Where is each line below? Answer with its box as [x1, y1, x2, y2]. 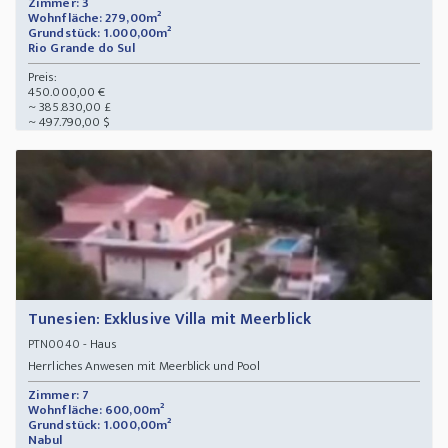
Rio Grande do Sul [28, 37, 138, 60]
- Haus [79, 333, 123, 356]
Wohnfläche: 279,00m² [28, 7, 161, 30]
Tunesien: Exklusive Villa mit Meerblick [28, 306, 311, 334]
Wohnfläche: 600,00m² [28, 399, 164, 422]
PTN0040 [28, 334, 80, 355]
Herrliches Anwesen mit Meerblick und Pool [28, 355, 261, 378]
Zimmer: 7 [28, 384, 89, 407]
